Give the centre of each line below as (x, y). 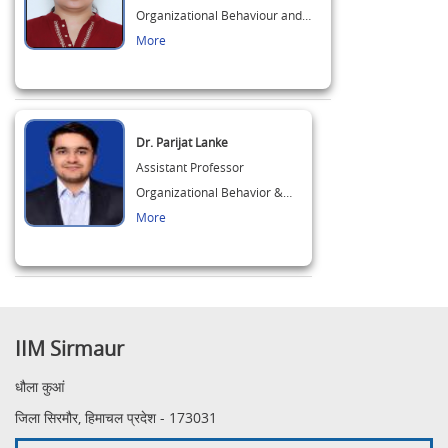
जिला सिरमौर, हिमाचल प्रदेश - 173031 (116, 417)
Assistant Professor (190, 167)
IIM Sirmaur (69, 348)
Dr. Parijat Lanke (182, 142)
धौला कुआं (39, 386)
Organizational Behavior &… (214, 192)
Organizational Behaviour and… (223, 15)
